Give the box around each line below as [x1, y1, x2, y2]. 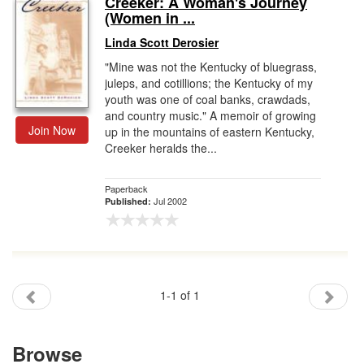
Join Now [28, 122, 76, 138]
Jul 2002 [154, 194, 187, 207]
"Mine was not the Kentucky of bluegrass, [105, 58, 317, 75]
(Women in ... [105, 7, 195, 28]
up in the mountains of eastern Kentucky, [105, 123, 314, 140]
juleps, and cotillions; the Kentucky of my [105, 75, 313, 91]
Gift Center [4, 19, 75, 41]
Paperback [105, 182, 148, 195]
